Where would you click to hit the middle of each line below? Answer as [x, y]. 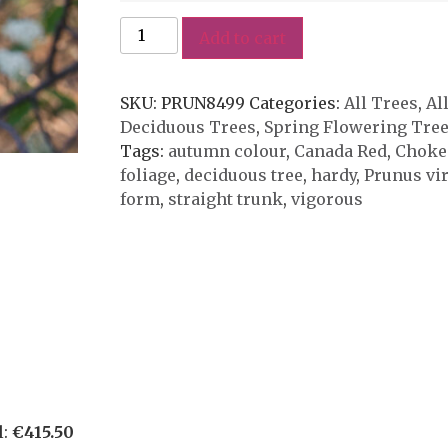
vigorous [326, 198]
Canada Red [340, 150]
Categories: [296, 102]
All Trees [380, 102]
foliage [147, 174]
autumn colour [226, 150]
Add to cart [242, 37]
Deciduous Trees [187, 126]
